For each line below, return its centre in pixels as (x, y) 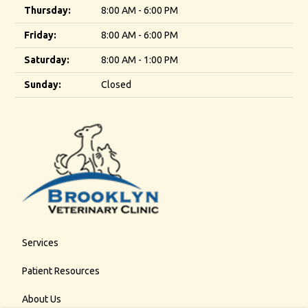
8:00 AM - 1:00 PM (140, 59)
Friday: (40, 35)
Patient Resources (60, 271)
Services (40, 243)
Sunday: (43, 84)
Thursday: (47, 10)
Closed (116, 84)
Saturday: (47, 59)
